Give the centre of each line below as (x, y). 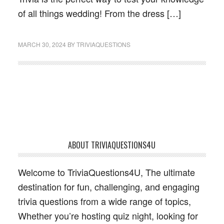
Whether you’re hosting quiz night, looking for (108, 215)
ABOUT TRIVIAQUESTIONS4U (112, 145)
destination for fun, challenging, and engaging (108, 186)
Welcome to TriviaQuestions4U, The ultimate (106, 172)
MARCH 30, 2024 (42, 44)
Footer (34, 147)
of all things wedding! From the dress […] (99, 13)
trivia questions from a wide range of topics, (104, 201)
